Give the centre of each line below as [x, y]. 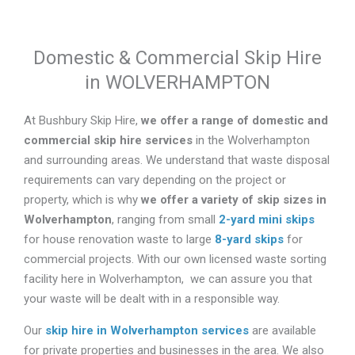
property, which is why [82, 199]
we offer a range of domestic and [235, 120]
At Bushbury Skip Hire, [82, 120]
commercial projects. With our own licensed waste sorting [175, 259]
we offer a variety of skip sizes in [234, 199]
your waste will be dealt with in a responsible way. [153, 298]
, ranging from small [165, 219]
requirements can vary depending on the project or [155, 179]
